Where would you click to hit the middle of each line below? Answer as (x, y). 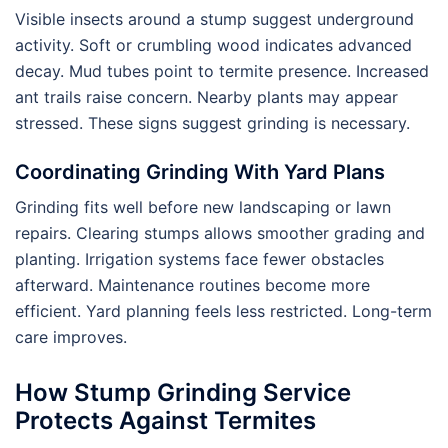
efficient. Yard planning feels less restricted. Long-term (223, 310)
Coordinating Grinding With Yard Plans (200, 171)
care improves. (71, 336)
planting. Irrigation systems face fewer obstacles (199, 258)
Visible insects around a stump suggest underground (214, 18)
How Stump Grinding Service (183, 392)
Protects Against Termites (165, 420)
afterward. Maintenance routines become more (192, 284)
